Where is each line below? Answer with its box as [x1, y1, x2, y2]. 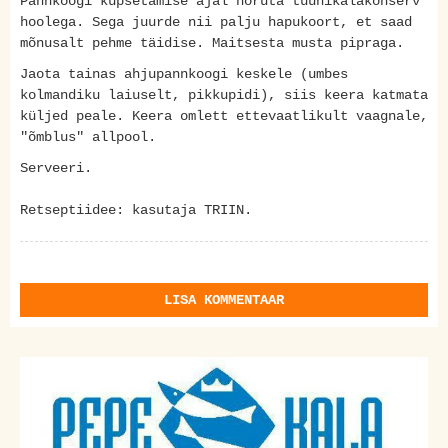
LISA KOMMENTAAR [164, 291, 284, 308]
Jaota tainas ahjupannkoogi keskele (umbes [20, 65, 348, 82]
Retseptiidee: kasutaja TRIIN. [20, 201, 252, 218]
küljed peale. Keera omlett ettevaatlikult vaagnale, [20, 107, 428, 124]
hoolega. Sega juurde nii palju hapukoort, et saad [20, 13, 412, 30]
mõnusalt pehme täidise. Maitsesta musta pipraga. [20, 34, 404, 51]
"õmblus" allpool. [20, 128, 156, 145]
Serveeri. [20, 159, 92, 176]
